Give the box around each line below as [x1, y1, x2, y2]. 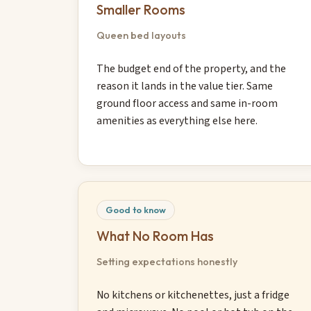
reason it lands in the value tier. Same [96, 78, 273, 94]
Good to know [106, 204, 166, 216]
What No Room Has [96, 228, 214, 245]
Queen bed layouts [96, 28, 186, 42]
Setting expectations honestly [96, 255, 237, 269]
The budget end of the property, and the [96, 61, 286, 77]
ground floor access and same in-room [96, 96, 278, 112]
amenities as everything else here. [96, 113, 258, 129]
